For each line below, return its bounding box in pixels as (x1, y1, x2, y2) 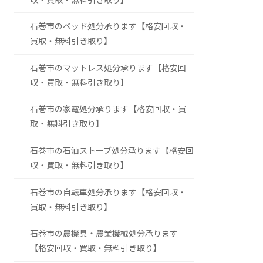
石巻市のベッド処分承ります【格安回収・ (30, 21, 187, 32)
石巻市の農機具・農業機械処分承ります (30, 228, 178, 239)
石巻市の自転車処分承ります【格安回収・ (30, 187, 187, 197)
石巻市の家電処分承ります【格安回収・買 (30, 104, 187, 114)
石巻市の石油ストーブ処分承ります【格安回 (30, 145, 194, 156)
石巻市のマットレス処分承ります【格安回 (30, 62, 187, 73)
